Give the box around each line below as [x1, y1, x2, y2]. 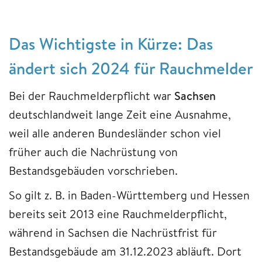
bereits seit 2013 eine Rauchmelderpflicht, [9, 205, 227, 222]
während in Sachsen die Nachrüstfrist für [9, 224, 217, 240]
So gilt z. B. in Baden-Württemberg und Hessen [9, 187, 250, 203]
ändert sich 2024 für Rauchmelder [9, 56, 253, 80]
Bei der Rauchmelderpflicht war [9, 87, 174, 104]
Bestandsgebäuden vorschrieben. [9, 162, 181, 178]
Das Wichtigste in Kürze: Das [9, 32, 213, 55]
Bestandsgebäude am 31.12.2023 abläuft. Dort [9, 243, 242, 259]
